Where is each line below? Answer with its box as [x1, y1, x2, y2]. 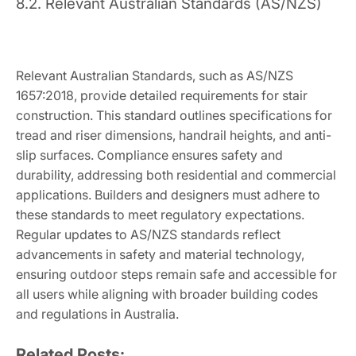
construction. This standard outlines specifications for [16, 107, 332, 124]
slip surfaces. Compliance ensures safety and [16, 147, 283, 164]
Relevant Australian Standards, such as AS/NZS [16, 68, 293, 84]
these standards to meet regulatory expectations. [16, 207, 304, 223]
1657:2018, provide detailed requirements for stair [16, 87, 308, 104]
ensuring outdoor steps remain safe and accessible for [16, 266, 337, 283]
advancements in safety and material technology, [16, 246, 304, 263]
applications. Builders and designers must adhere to [16, 187, 320, 203]
